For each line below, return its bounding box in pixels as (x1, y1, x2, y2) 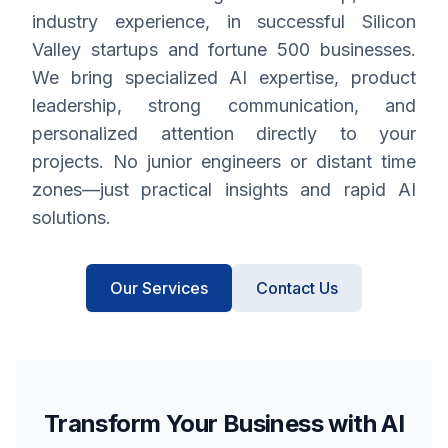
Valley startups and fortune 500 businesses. (32, 39, 416, 60)
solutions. (32, 207, 111, 228)
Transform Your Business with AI (43, 409, 405, 438)
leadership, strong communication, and (32, 95, 416, 116)
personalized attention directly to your (32, 123, 416, 144)
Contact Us (256, 278, 338, 298)
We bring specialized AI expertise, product (32, 67, 416, 88)
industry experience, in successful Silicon (32, 11, 416, 32)
